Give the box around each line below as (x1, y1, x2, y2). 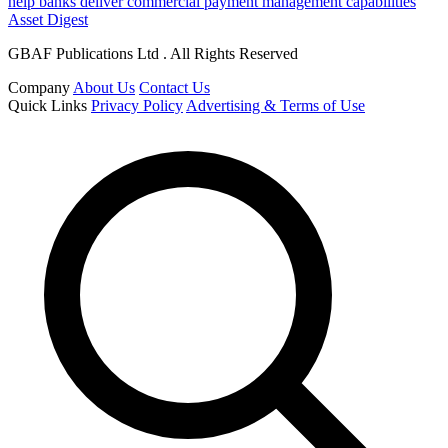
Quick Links (8, 96, 87, 114)
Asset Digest (8, 10, 88, 28)
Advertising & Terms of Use (186, 96, 365, 114)
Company (8, 78, 70, 96)
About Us (73, 78, 135, 96)
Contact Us (139, 78, 210, 96)
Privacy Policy (91, 96, 183, 114)
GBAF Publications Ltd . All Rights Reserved (8, 44, 298, 62)
